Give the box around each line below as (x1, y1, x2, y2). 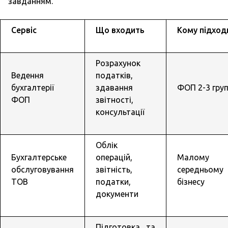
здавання (95, 83, 133, 92)
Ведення (11, 71, 44, 80)
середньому (177, 165, 223, 174)
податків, (95, 71, 133, 80)
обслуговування (11, 165, 74, 174)
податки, (95, 177, 131, 186)
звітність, (95, 165, 132, 174)
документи (95, 189, 138, 198)
